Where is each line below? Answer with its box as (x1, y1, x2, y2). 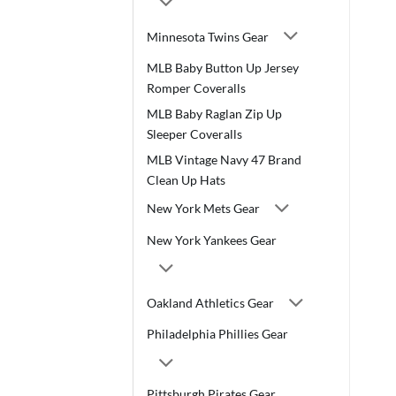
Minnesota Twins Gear (147, 28, 269, 44)
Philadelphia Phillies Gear (147, 326, 288, 342)
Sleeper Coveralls (147, 126, 242, 141)
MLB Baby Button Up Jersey (147, 59, 299, 75)
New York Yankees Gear (147, 232, 277, 247)
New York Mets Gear (147, 201, 260, 217)
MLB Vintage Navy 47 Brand (147, 151, 301, 167)
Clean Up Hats (147, 171, 225, 187)
